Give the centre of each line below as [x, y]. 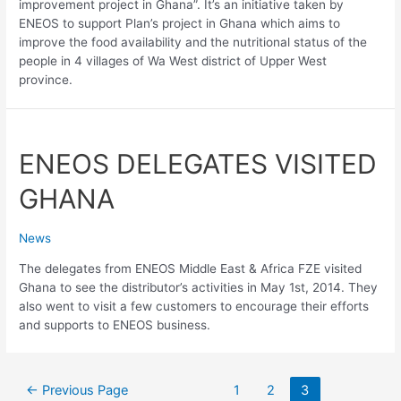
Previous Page [84, 391]
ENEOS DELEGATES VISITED [198, 163]
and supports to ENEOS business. [115, 324]
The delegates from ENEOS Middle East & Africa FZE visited [191, 268]
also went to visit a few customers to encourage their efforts [194, 306]
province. [46, 80]
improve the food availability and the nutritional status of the [193, 43]
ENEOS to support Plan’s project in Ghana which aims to [180, 24]
